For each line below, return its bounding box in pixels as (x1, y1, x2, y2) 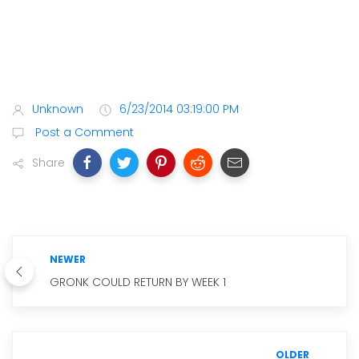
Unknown (32, 101, 83, 118)
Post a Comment (32, 124, 134, 141)
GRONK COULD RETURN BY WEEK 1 (50, 274, 226, 291)
